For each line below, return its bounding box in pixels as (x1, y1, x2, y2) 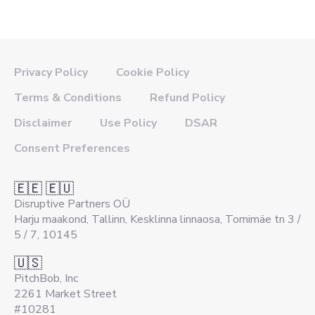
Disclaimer (14, 115, 72, 131)
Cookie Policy (116, 64, 189, 80)
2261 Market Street (14, 285, 117, 302)
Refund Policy (150, 89, 225, 105)
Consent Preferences (14, 140, 130, 156)
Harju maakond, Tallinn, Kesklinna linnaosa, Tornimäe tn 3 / (14, 211, 301, 227)
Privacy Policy (14, 64, 88, 80)
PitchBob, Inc (14, 270, 78, 286)
